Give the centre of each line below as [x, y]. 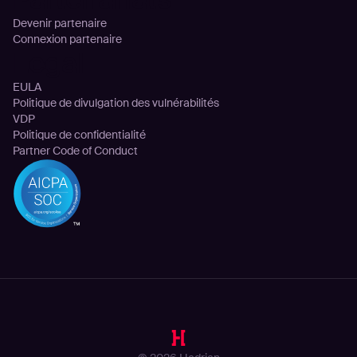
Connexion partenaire [67, 39]
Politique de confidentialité [79, 135]
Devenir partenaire [59, 24]
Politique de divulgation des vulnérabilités [116, 103]
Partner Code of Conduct [75, 151]
